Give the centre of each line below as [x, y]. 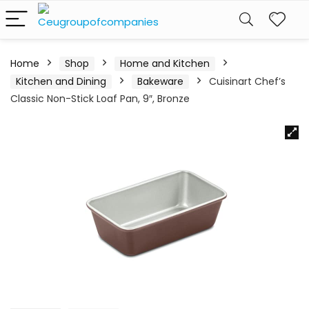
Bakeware [160, 81]
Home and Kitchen [165, 63]
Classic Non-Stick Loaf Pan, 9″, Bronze [100, 99]
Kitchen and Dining [61, 81]
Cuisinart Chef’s [247, 81]
